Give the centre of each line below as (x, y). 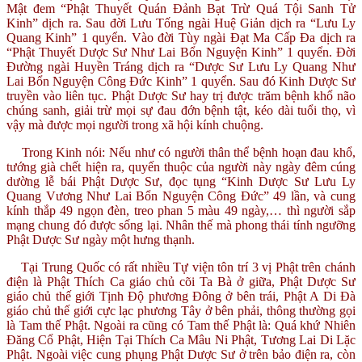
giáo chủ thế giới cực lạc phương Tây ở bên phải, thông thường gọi (181, 310)
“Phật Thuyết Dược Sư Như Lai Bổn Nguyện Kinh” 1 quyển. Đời (181, 52)
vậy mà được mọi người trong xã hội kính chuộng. (135, 124)
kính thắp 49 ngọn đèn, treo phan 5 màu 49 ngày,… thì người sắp (181, 210)
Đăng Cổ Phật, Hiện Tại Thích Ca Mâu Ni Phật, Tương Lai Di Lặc (181, 339)
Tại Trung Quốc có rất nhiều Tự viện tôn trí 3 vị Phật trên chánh (189, 267)
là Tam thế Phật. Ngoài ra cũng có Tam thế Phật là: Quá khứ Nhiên (181, 325)
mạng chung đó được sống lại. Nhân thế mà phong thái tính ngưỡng (181, 225)
